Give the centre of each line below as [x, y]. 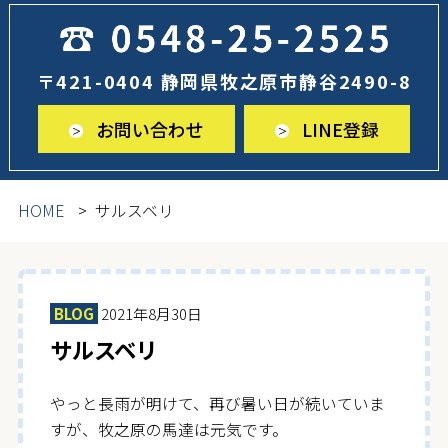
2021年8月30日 [150, 313]
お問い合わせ [147, 128]
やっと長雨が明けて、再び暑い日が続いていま [218, 403]
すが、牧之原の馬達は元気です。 [169, 429]
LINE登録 [338, 128]
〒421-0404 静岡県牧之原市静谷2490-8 [224, 81]
